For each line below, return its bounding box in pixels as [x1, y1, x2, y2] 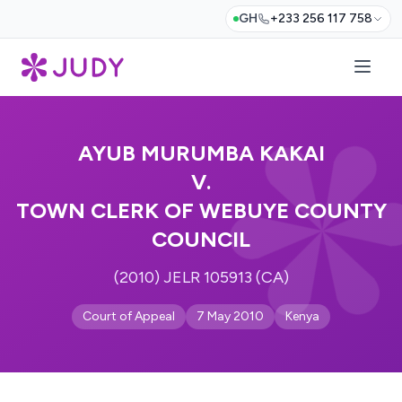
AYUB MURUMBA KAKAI [77, 140, 325, 166]
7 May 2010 [197, 309, 264, 324]
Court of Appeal [83, 309, 175, 324]
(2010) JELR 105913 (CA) [113, 267, 289, 287]
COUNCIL [152, 226, 250, 252]
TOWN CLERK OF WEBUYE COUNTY [15, 197, 387, 223]
